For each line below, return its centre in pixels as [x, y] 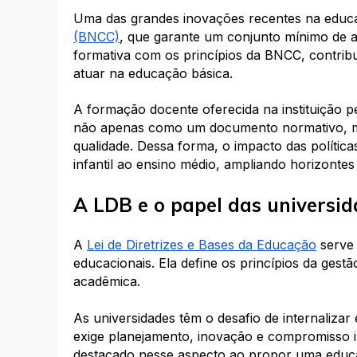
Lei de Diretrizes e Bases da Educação [202, 245]
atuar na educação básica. [153, 74]
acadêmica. [107, 282]
